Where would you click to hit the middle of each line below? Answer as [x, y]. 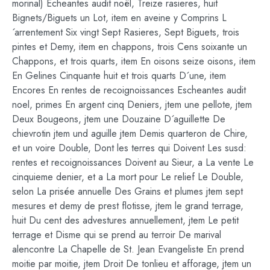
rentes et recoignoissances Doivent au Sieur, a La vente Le [133, 163]
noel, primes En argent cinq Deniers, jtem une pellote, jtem [132, 105]
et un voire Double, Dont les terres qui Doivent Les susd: [129, 148]
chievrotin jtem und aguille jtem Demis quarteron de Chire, [130, 134]
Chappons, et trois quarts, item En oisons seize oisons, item [134, 61]
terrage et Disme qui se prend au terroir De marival [117, 235]
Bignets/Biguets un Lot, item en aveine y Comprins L [119, 18]
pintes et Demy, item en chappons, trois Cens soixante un [130, 47]
